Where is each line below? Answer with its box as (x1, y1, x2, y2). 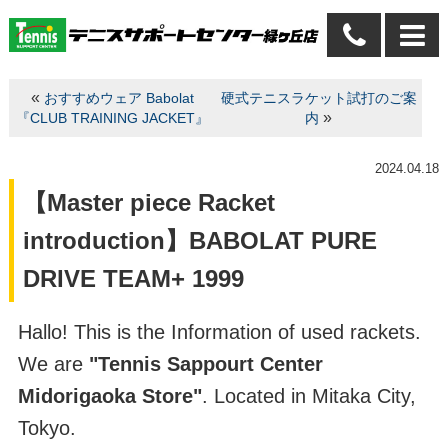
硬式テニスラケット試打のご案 (220, 90, 417, 106)
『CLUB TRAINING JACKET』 (15, 110, 209, 126)
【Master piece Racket (22, 188, 275, 216)
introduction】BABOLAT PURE (22, 226, 377, 254)
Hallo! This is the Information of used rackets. (17, 320, 421, 343)
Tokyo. (17, 416, 76, 439)
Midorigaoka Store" (17, 384, 202, 407)
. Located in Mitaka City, (201, 384, 416, 407)
